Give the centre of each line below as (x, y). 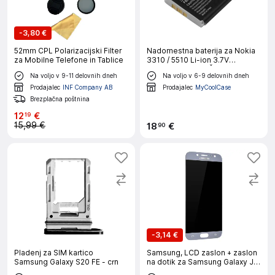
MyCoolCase (213, 87)
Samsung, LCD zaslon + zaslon (202, 253)
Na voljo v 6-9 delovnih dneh (206, 75)
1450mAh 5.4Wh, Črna (186, 69)
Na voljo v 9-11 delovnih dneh (74, 75)
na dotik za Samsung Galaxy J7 (202, 262)
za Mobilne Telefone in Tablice (69, 60)
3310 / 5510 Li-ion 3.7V (188, 60)
